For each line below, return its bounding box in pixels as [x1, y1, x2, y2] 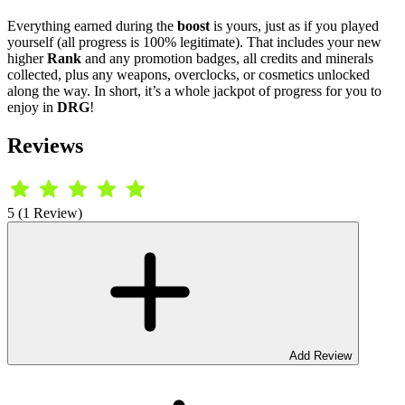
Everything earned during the [7, 17, 177, 33]
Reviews [7, 133, 83, 157]
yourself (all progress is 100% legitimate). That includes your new [7, 33, 381, 50]
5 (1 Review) [7, 204, 82, 221]
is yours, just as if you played [210, 17, 379, 33]
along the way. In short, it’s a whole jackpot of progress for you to [7, 82, 381, 99]
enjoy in [7, 99, 57, 115]
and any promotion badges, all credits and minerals [81, 50, 373, 66]
